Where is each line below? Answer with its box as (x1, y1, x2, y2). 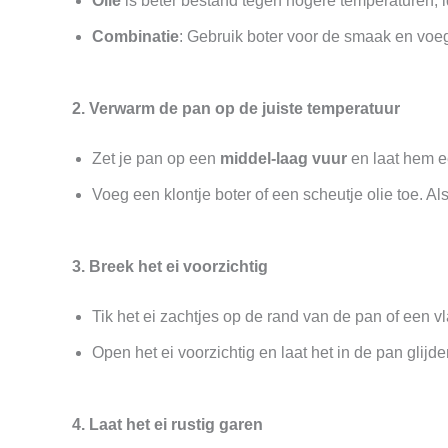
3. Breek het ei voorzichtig (72, 258, 268, 275)
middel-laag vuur (220, 150, 347, 167)
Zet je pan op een (92, 150, 220, 167)
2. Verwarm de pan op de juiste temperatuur (72, 100, 400, 117)
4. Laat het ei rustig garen (72, 416, 263, 433)
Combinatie (92, 28, 179, 45)
